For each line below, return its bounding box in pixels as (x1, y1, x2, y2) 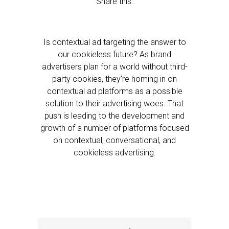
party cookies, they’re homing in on (52, 74, 177, 84)
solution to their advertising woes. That (45, 99, 184, 108)
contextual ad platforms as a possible (47, 86, 182, 96)
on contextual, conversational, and (53, 135, 176, 145)
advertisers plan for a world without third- (41, 62, 188, 72)
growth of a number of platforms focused (40, 123, 189, 133)
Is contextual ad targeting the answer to (43, 37, 186, 47)
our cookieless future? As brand (58, 50, 171, 59)
